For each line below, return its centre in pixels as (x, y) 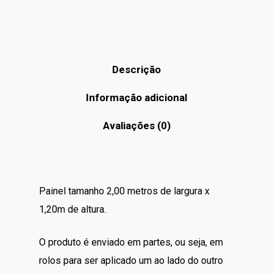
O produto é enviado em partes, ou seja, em (131, 242)
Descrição (136, 69)
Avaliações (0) (136, 125)
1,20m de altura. (74, 209)
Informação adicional (136, 97)
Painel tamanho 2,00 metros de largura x (124, 191)
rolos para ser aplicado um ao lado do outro (131, 260)
